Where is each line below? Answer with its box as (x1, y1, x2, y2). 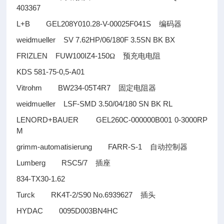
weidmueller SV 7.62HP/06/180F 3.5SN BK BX (16, 35, 175, 44)
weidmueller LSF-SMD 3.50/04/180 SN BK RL (16, 99, 173, 108)
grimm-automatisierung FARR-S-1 (16, 142, 150, 151)
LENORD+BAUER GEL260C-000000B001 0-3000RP (16, 115, 207, 124)
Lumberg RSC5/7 (16, 158, 96, 167)
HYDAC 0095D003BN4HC (16, 206, 118, 215)
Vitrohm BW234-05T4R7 (16, 83, 119, 92)
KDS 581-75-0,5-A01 (16, 67, 85, 76)
